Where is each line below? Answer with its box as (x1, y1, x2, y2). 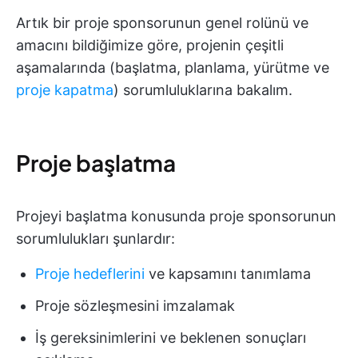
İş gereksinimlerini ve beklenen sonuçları (35, 329, 306, 347)
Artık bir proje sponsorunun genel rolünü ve (16, 14, 308, 32)
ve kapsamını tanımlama (145, 265, 311, 283)
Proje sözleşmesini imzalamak (35, 297, 235, 315)
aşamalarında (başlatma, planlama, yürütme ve (16, 59, 329, 77)
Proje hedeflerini (35, 265, 145, 283)
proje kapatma (16, 82, 113, 99)
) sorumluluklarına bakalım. (113, 82, 292, 99)
